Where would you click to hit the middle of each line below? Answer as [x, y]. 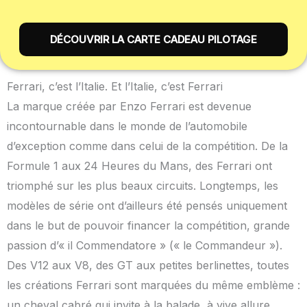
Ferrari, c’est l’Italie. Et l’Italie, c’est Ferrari [115, 86]
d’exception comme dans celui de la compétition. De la [147, 146]
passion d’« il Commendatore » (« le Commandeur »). [145, 245]
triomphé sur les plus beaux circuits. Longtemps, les [143, 185]
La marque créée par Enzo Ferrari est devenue [129, 106]
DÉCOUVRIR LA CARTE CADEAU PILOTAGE [153, 39]
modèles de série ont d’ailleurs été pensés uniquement [147, 205]
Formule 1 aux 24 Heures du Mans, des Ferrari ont [139, 165]
